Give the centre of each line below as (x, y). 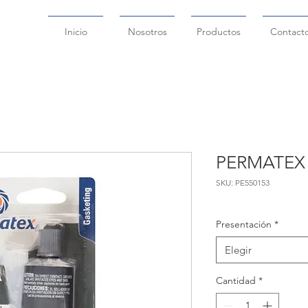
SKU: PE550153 (243, 183)
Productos (219, 32)
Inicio (76, 32)
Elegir (238, 250)
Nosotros (147, 32)
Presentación (244, 224)
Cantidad (236, 280)
